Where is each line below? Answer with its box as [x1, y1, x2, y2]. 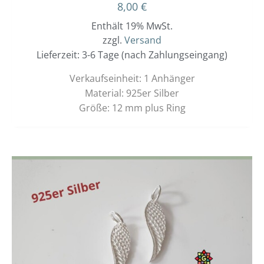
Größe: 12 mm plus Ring [78, 101, 186, 115]
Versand [124, 34, 161, 47]
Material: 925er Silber [85, 87, 179, 100]
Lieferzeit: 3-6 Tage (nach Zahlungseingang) [37, 48, 227, 62]
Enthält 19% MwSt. [91, 19, 173, 33]
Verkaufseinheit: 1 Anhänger [69, 72, 195, 85]
